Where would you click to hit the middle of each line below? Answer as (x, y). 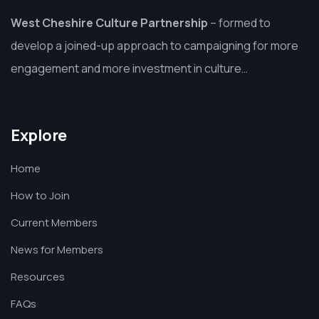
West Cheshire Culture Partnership (109, 23)
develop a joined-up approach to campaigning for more (155, 46)
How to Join (40, 195)
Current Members (54, 223)
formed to (244, 23)
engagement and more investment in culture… (129, 68)
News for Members (57, 250)
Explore (39, 135)
